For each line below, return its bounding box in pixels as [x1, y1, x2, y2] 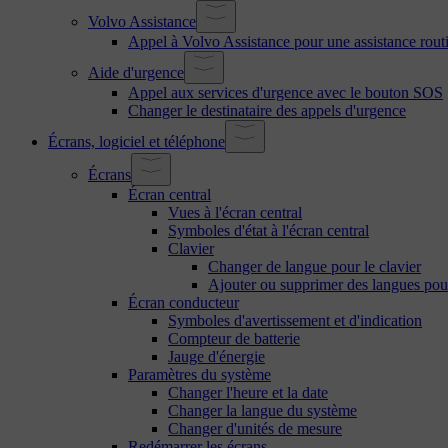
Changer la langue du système [168, 401, 357, 419]
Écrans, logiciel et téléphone [48, 132, 225, 150]
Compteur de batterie [168, 329, 300, 347]
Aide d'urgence [88, 63, 184, 81]
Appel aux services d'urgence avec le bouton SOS [128, 83, 443, 101]
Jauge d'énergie [168, 347, 265, 365]
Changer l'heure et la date [168, 383, 328, 401]
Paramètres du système [128, 365, 271, 383]
